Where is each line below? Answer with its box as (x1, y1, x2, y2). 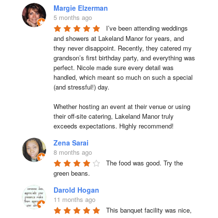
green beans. (53, 168, 90, 178)
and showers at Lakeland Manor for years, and (53, 34, 184, 43)
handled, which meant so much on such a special (53, 73, 193, 82)
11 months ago (53, 195, 95, 204)
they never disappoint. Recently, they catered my (53, 43, 192, 53)
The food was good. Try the (106, 158, 183, 167)
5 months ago (53, 13, 92, 22)
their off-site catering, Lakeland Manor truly (53, 111, 174, 121)
